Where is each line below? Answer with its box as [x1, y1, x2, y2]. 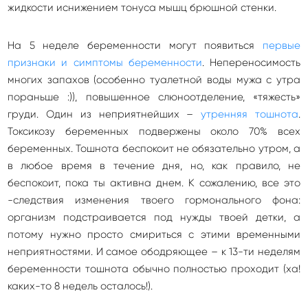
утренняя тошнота [201, 108, 299, 120]
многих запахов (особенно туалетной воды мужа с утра [8, 74, 300, 86]
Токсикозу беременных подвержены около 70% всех [8, 125, 300, 137]
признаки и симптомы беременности [8, 56, 202, 69]
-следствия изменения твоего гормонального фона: [8, 194, 300, 206]
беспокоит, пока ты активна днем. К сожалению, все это [8, 177, 300, 189]
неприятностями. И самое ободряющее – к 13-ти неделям [8, 245, 300, 258]
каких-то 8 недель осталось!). [8, 280, 153, 292]
